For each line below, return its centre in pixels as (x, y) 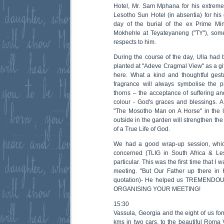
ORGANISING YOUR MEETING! (157, 189)
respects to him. (135, 42)
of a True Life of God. (142, 129)
